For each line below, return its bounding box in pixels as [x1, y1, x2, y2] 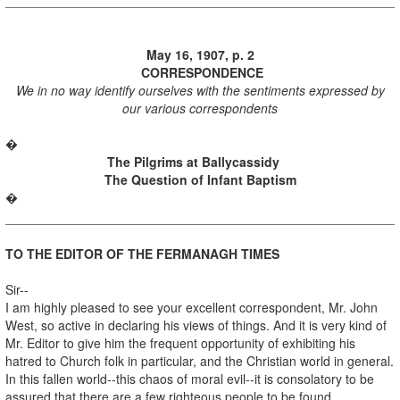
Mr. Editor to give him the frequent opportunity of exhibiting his [5, 333, 355, 352]
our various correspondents [122, 98, 278, 117]
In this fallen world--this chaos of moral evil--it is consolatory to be [5, 369, 374, 387]
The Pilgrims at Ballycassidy [106, 152, 279, 171]
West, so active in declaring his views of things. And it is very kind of [5, 315, 387, 334]
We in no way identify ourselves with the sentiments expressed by [15, 80, 385, 99]
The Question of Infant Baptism [104, 170, 296, 188]
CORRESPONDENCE [140, 62, 263, 81]
